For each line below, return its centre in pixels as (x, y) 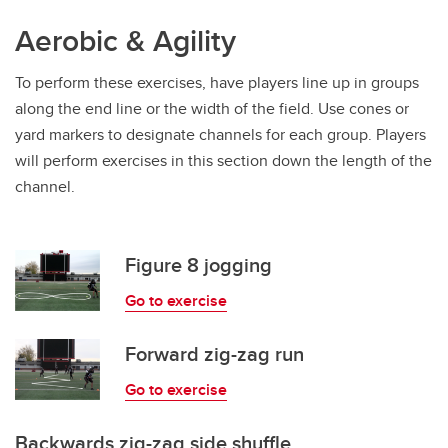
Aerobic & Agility (125, 40)
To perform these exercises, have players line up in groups (217, 82)
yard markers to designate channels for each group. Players (220, 134)
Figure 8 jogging (198, 264)
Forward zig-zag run (214, 353)
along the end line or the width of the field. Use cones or (212, 108)
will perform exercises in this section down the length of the (223, 160)
